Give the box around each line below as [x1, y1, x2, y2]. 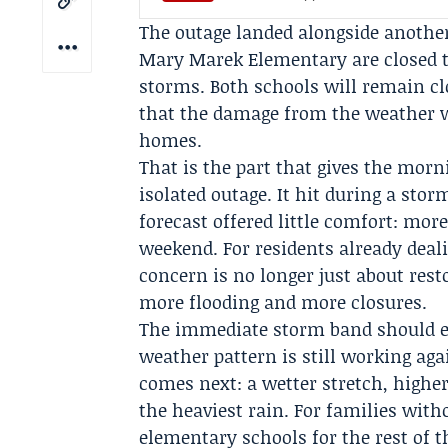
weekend [139, 235, 214, 261]
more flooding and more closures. [139, 289, 428, 315]
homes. [139, 127, 203, 153]
